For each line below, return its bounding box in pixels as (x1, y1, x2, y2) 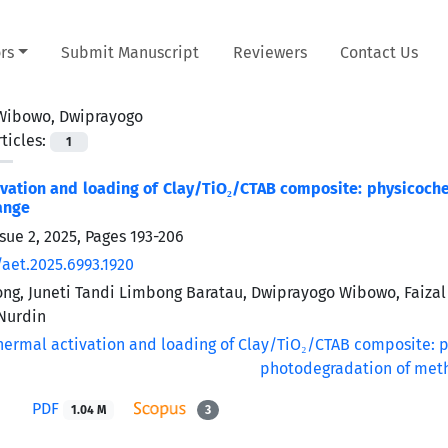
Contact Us (340, 42, 419, 62)
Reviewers (232, 42, 307, 62)
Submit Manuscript (61, 42, 200, 62)
